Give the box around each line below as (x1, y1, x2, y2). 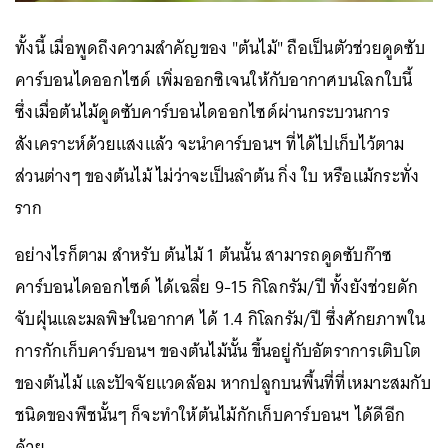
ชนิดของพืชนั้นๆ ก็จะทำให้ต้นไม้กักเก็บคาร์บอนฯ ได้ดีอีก (15, 399, 405, 430)
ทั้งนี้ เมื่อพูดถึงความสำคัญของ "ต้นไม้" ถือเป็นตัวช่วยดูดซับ (15, 32, 425, 63)
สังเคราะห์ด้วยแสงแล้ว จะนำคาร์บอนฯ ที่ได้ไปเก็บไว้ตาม (15, 128, 405, 159)
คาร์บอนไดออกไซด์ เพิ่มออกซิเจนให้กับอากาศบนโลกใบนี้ (15, 64, 413, 95)
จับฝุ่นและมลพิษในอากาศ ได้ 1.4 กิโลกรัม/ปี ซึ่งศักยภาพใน (15, 303, 426, 334)
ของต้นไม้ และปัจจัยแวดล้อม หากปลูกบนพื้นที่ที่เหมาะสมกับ (15, 367, 431, 398)
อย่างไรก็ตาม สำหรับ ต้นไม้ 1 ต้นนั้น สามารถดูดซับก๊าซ (15, 239, 393, 270)
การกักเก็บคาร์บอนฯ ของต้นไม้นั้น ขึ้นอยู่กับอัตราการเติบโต (15, 335, 421, 366)
